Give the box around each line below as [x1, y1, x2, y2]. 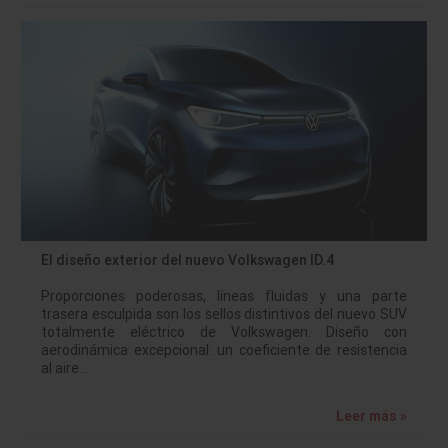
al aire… [41, 358, 88, 377]
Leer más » [336, 406, 407, 425]
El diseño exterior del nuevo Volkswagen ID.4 [41, 250, 334, 269]
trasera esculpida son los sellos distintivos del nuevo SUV [41, 304, 407, 323]
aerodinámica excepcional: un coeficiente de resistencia [41, 340, 407, 359]
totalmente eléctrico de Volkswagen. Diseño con [41, 322, 407, 341]
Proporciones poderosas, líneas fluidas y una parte [41, 286, 407, 305]
